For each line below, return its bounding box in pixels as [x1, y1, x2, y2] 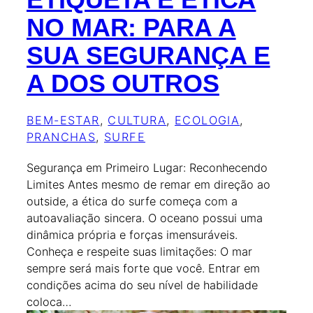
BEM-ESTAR [27, 112, 100, 127]
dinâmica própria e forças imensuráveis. [27, 227, 238, 242]
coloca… [27, 294, 71, 309]
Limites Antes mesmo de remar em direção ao [27, 177, 270, 191]
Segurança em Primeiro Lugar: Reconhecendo [27, 160, 268, 175]
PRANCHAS [27, 129, 96, 144]
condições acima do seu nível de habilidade [27, 277, 258, 292]
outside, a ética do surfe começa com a [27, 194, 238, 208]
